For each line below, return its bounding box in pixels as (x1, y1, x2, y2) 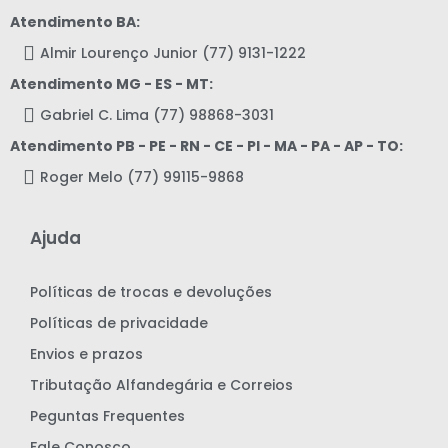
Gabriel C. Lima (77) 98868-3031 (40, 105, 274, 126)
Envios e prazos (30, 343, 143, 364)
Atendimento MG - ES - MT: (10, 74, 213, 95)
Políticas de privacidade (30, 312, 208, 333)
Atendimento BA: (10, 12, 140, 33)
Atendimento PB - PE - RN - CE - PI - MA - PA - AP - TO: (10, 136, 403, 157)
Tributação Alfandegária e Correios (30, 374, 293, 395)
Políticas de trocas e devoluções (30, 281, 272, 302)
